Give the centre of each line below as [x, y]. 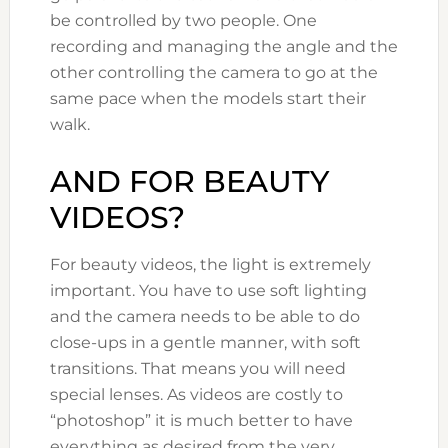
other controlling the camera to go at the [213, 73]
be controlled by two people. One [183, 21]
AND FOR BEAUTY [189, 182]
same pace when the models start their [207, 99]
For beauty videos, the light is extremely [210, 265]
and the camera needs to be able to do [204, 317]
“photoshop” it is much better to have [201, 421]
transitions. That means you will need [197, 369]
